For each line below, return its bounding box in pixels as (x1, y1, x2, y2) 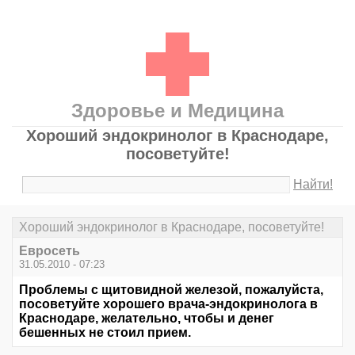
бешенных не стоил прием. (19, 326, 191, 340)
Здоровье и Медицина (71, 100, 284, 121)
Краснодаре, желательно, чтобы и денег (19, 311, 274, 326)
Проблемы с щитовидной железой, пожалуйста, (19, 283, 323, 297)
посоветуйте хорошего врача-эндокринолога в (19, 297, 318, 311)
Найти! (293, 177, 334, 191)
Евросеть (19, 244, 80, 258)
